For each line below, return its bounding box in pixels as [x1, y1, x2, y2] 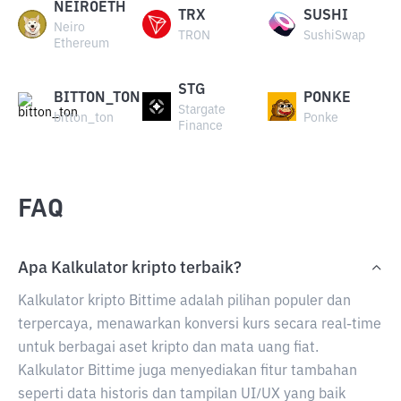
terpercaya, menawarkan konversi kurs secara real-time [18, 318, 381, 332]
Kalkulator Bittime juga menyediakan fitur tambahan [18, 364, 357, 379]
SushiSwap [303, 30, 365, 42]
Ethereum [54, 38, 109, 50]
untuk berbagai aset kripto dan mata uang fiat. [18, 341, 319, 355]
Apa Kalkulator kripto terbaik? [18, 260, 242, 277]
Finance [178, 120, 224, 132]
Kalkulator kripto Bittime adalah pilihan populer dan [18, 294, 351, 309]
